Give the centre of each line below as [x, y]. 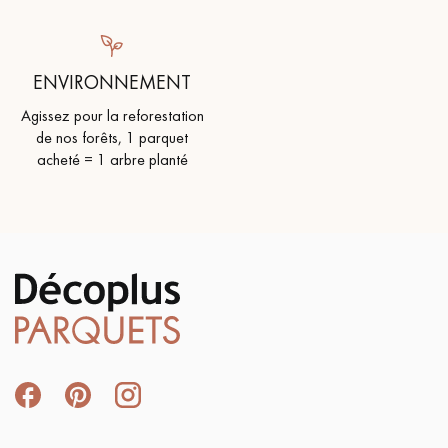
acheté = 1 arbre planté [112, 159]
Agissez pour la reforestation [112, 115]
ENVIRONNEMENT [112, 81]
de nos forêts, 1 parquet [112, 137]
